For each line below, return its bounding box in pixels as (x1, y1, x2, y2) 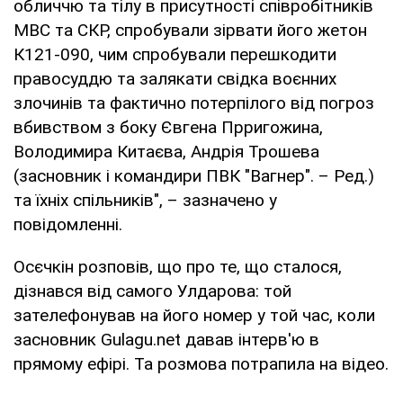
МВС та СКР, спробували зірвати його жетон (13, 19, 367, 40)
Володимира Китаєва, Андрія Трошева (13, 140, 319, 162)
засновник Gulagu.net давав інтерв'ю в (13, 328, 319, 350)
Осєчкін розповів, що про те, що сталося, (13, 255, 342, 277)
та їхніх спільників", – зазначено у (13, 189, 277, 210)
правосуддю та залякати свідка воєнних (13, 67, 336, 89)
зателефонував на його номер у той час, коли (13, 304, 375, 326)
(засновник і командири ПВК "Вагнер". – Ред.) (13, 165, 374, 186)
